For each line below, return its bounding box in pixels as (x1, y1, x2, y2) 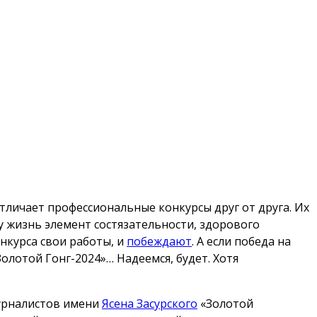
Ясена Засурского (102, 295, 197, 311)
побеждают (127, 233, 192, 249)
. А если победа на (192, 233, 291, 249)
